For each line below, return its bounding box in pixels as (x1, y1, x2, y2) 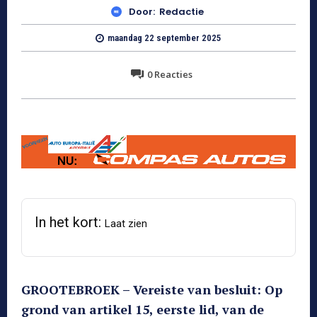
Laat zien (105, 217, 147, 231)
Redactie (159, 5, 204, 19)
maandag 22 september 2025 (108, 33, 221, 44)
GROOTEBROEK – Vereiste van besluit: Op (21, 281, 282, 299)
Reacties (151, 67, 192, 81)
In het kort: (35, 214, 105, 231)
